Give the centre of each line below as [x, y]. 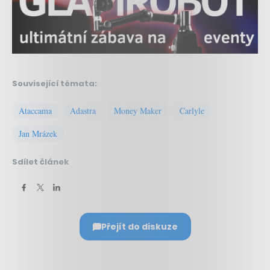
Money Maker [138, 111]
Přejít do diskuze [139, 227]
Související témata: [55, 84]
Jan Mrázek [38, 134]
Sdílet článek [40, 162]
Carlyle [192, 111]
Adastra [83, 111]
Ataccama [35, 111]
